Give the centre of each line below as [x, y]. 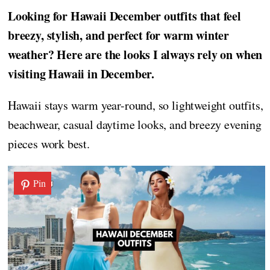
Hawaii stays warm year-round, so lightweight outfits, [136, 105]
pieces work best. [49, 144]
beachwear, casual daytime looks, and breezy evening [135, 125]
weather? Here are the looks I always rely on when [135, 55]
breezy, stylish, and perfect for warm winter [119, 36]
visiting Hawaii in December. [81, 74]
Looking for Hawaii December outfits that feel [124, 16]
